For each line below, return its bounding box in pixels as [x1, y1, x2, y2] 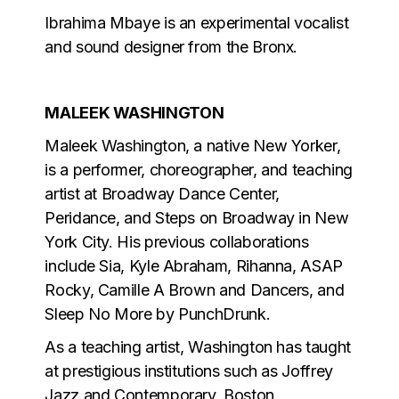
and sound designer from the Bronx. [45, 37, 298, 56]
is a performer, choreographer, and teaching [45, 159, 353, 179]
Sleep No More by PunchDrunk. [45, 304, 271, 323]
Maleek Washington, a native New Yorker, [45, 135, 341, 155]
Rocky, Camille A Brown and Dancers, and [45, 280, 345, 299]
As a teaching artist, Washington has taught [45, 337, 351, 356]
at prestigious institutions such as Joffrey [45, 361, 333, 380]
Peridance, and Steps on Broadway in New [45, 208, 349, 227]
